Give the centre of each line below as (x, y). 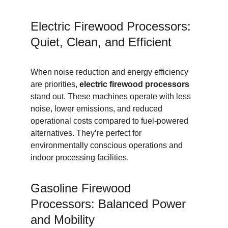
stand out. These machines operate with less (112, 96)
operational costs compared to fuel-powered (110, 121)
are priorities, (55, 84)
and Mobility (63, 220)
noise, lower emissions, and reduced (97, 109)
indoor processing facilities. (80, 158)
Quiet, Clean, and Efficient (101, 42)
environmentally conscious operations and (108, 145)
